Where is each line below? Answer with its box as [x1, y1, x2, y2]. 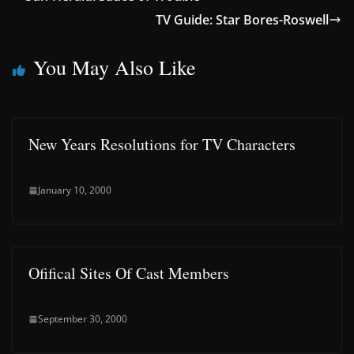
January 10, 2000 [38, 183, 111, 197]
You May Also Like [33, 54, 196, 81]
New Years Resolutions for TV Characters [28, 134, 296, 155]
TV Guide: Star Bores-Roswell [156, 11, 329, 28]
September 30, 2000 [38, 312, 127, 326]
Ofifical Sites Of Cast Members [28, 262, 229, 284]
